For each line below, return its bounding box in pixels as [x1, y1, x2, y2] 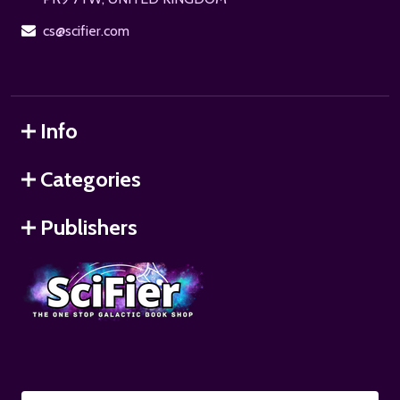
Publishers [40, 214, 137, 241]
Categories [40, 166, 141, 193]
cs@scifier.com [43, 22, 129, 40]
